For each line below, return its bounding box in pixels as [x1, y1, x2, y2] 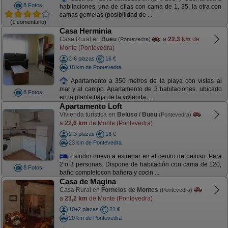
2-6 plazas [68, 55, 95, 62]
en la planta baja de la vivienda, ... [59, 94, 154, 101]
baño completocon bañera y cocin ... [59, 169, 159, 177]
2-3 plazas [68, 131, 95, 137]
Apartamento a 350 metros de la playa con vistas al [68, 77, 222, 84]
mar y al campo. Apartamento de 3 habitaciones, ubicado [59, 85, 222, 93]
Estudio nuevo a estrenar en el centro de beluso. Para [68, 152, 222, 160]
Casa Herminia [59, 26, 111, 35]
